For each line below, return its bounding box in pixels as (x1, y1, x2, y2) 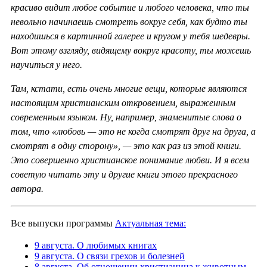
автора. (11, 183, 44, 194)
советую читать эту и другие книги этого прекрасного (11, 169, 238, 179)
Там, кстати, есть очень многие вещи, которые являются (11, 83, 247, 94)
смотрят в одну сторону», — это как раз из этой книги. (11, 140, 241, 151)
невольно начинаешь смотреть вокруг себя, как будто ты (11, 16, 247, 27)
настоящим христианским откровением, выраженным (11, 97, 235, 108)
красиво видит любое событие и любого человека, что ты (11, 2, 249, 13)
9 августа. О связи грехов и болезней (35, 250, 185, 261)
